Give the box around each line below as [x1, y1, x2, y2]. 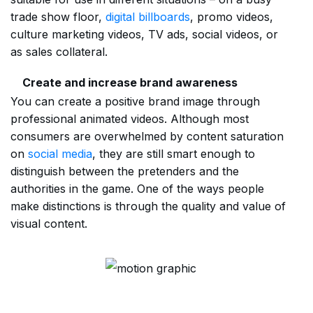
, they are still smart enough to [92, 147, 255, 161]
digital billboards [105, 10, 190, 24]
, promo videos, [190, 10, 273, 24]
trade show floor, [10, 10, 105, 24]
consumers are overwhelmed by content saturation [10, 129, 284, 143]
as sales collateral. [10, 45, 108, 59]
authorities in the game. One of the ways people [10, 182, 264, 196]
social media [28, 147, 92, 161]
